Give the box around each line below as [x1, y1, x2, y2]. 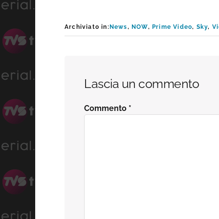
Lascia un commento [84, 76, 199, 91]
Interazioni [65, 58, 153, 81]
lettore [65, 112, 121, 136]
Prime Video [152, 23, 193, 31]
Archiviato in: [65, 23, 109, 31]
